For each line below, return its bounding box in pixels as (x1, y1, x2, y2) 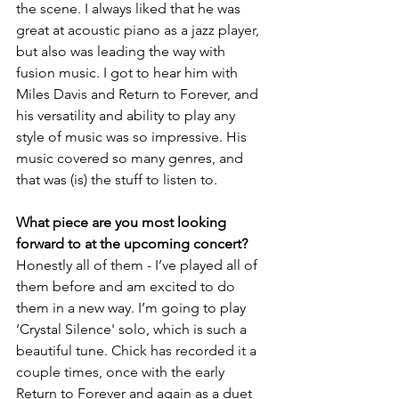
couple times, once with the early (16, 363, 228, 380)
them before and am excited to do (16, 278, 239, 295)
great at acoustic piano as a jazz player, (16, 21, 263, 38)
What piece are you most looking (16, 214, 230, 231)
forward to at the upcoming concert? (16, 235, 248, 252)
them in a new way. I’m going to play (16, 299, 249, 316)
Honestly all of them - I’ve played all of (16, 256, 261, 273)
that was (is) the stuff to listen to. (16, 171, 217, 188)
